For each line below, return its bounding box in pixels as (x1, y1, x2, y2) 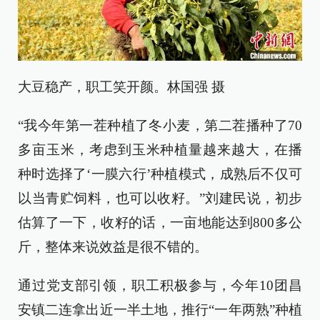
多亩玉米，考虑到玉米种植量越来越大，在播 (18, 141, 302, 157)
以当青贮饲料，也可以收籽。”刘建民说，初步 (18, 190, 302, 206)
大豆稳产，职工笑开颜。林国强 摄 (18, 79, 225, 94)
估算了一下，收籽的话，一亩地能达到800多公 (18, 214, 302, 230)
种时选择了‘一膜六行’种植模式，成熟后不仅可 (18, 166, 302, 181)
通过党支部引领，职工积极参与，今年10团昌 (18, 277, 302, 293)
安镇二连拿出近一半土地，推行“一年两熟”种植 (18, 301, 302, 317)
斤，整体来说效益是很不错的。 (18, 239, 208, 254)
